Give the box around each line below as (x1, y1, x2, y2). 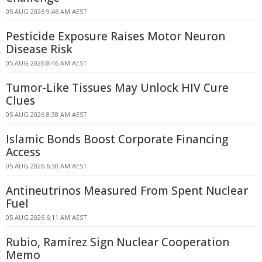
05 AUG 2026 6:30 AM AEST (6, 161, 87, 170)
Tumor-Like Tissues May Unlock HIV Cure (6, 80, 229, 95)
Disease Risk (6, 42, 73, 57)
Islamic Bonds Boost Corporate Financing (6, 132, 228, 147)
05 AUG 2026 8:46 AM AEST (6, 58, 87, 67)
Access (6, 144, 40, 160)
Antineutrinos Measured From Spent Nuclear (6, 183, 248, 198)
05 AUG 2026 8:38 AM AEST (6, 110, 87, 119)
